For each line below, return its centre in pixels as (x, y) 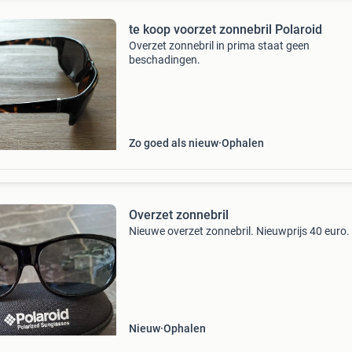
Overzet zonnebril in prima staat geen (219, 46)
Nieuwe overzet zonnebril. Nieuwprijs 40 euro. (239, 231)
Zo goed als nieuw (173, 143)
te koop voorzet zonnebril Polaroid (225, 29)
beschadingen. (164, 60)
